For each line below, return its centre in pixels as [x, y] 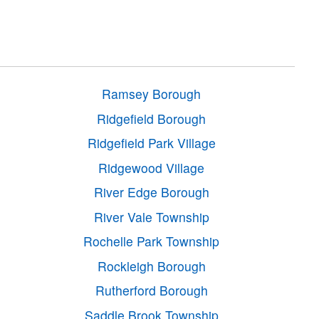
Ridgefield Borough [152, 118]
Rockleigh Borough [151, 266]
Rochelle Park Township [152, 241]
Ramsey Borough [152, 94]
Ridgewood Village [152, 167]
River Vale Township [151, 216]
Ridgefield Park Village [151, 143]
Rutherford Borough [151, 291]
